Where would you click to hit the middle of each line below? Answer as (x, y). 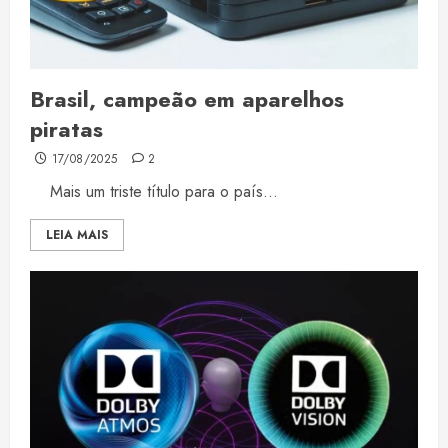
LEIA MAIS (77, 235)
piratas (66, 129)
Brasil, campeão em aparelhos (187, 99)
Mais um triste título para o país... (154, 192)
